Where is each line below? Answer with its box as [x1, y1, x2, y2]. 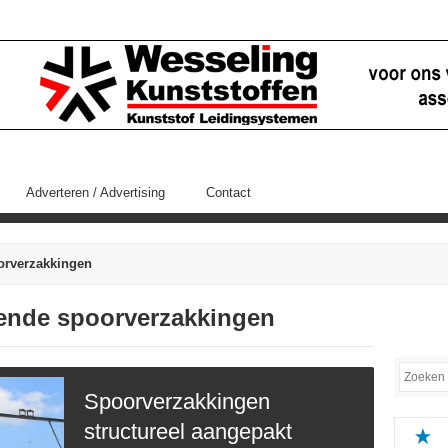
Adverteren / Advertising [26, 184, 165, 200]
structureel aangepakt [84, 418, 292, 444]
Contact [206, 184, 251, 200]
